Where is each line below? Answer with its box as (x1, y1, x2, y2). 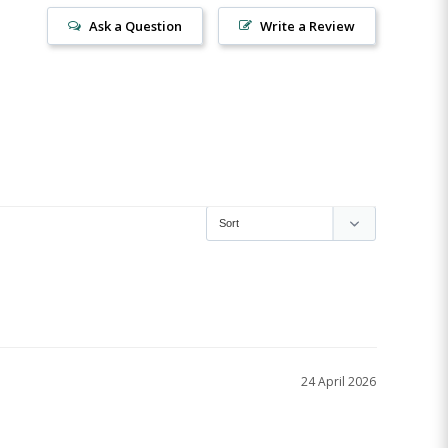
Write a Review (260, 17, 355, 35)
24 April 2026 (301, 373, 376, 390)
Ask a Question (89, 17, 182, 35)
